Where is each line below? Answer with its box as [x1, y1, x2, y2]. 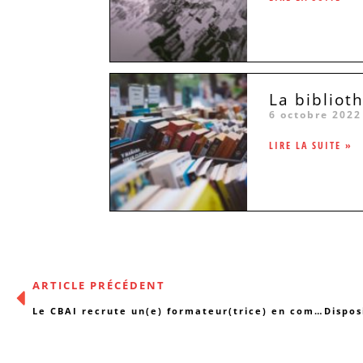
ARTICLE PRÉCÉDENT [32, 278, 165, 293]
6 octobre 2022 [268, 108, 361, 122]
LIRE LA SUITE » [268, 139, 352, 153]
